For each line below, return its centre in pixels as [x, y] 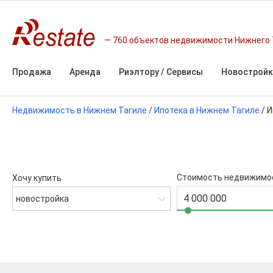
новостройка [42, 199]
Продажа [32, 72]
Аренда [85, 72]
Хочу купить [37, 178]
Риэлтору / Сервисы [161, 72]
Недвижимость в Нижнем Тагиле [80, 110]
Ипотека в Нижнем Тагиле [207, 110]
